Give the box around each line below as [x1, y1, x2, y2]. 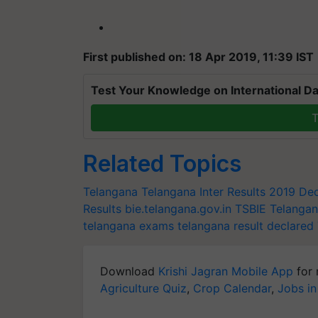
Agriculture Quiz [100, 281, 187, 295]
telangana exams [83, 219, 174, 233]
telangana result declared [177, 219, 314, 233]
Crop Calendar [193, 281, 271, 295]
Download [100, 264, 158, 278]
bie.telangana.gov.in [125, 202, 231, 216]
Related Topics [83, 150, 241, 177]
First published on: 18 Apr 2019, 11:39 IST [83, 50, 314, 64]
